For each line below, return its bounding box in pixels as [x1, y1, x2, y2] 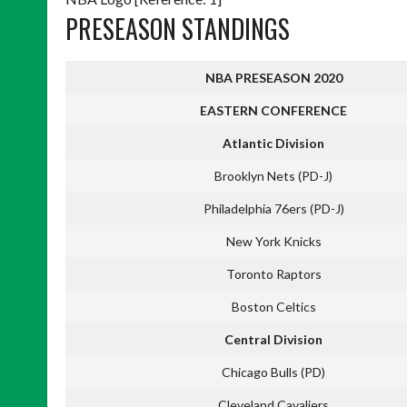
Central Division [224, 331, 323, 347]
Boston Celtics [231, 298, 316, 314]
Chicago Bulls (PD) [222, 363, 325, 380]
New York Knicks [225, 233, 322, 249]
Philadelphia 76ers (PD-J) [203, 200, 344, 216]
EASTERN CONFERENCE [200, 102, 347, 118]
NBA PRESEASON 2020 [204, 69, 342, 85]
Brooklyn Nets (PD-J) [214, 167, 333, 184]
